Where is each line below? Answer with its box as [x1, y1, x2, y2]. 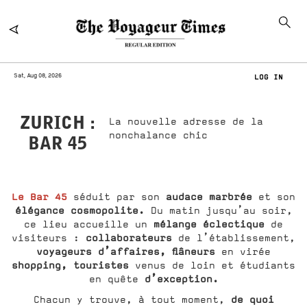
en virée [215, 246, 271, 258]
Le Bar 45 [12, 191, 67, 204]
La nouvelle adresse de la [108, 116, 263, 127]
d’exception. [144, 273, 219, 286]
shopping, [12, 259, 67, 272]
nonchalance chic [108, 130, 208, 141]
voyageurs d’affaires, [36, 245, 166, 258]
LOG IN [254, 73, 283, 82]
